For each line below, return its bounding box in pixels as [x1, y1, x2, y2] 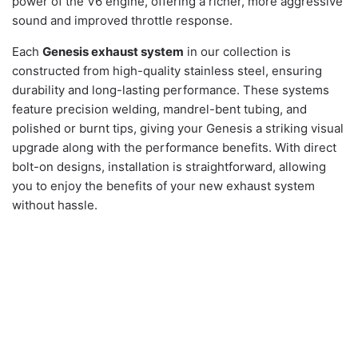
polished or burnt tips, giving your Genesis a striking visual [12, 120, 344, 136]
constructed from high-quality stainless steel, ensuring [12, 62, 322, 78]
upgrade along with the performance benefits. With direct [12, 139, 336, 155]
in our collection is [184, 43, 291, 59]
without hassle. [12, 197, 97, 213]
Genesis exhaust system [42, 43, 184, 59]
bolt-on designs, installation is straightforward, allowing [12, 158, 326, 174]
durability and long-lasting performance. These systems [12, 82, 329, 97]
